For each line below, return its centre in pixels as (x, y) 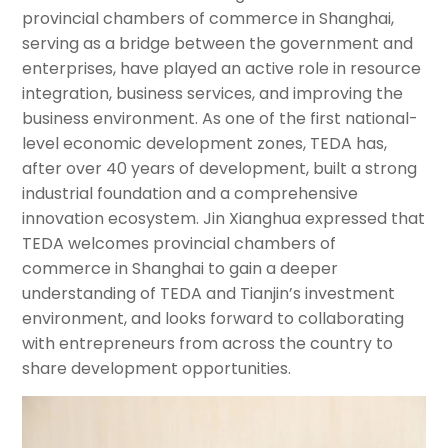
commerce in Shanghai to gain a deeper (180, 269)
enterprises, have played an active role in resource (222, 69)
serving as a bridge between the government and (218, 44)
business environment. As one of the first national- (220, 119)
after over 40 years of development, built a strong (220, 169)
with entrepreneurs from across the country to (208, 344)
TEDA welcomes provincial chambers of (179, 244)
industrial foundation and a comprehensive (190, 194)
